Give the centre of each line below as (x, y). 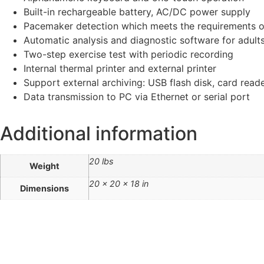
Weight (44, 166)
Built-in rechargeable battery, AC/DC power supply (137, 12)
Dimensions (44, 189)
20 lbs (101, 161)
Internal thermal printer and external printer (120, 69)
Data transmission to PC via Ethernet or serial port (137, 97)
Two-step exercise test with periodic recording (128, 55)
